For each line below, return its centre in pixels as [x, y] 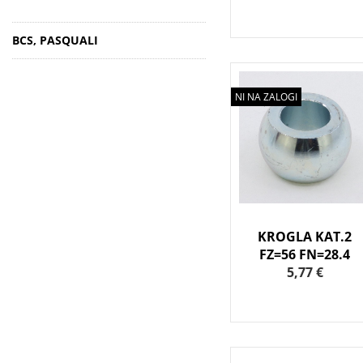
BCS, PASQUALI [55, 40]
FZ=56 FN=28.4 [305, 255]
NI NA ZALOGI [266, 97]
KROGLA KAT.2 [305, 237]
